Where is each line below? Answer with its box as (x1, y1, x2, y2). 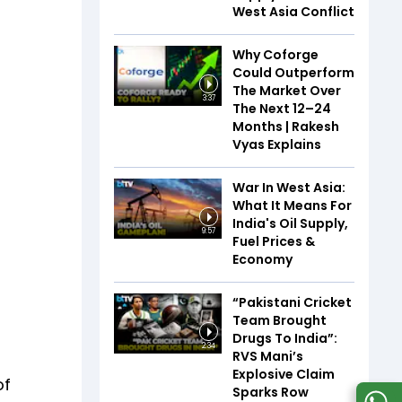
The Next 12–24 (232, 99, 331, 118)
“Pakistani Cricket (232, 293, 352, 311)
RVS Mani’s (232, 346, 303, 365)
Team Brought (232, 310, 327, 329)
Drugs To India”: (232, 328, 337, 347)
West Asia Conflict (232, 2, 354, 21)
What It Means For (232, 196, 352, 214)
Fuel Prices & (232, 232, 315, 250)
